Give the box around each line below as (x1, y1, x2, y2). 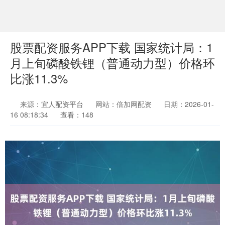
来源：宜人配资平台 (20, 99, 85, 109)
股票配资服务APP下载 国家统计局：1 (10, 39, 213, 56)
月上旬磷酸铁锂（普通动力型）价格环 (10, 54, 215, 71)
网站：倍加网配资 (95, 99, 152, 109)
